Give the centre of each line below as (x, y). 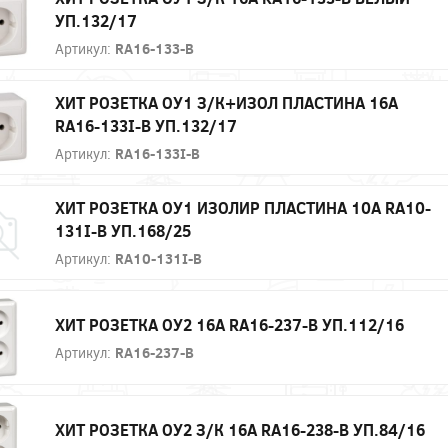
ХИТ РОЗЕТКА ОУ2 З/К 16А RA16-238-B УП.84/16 (240, 429)
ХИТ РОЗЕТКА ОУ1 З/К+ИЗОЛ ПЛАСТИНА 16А (226, 103)
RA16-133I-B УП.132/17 (146, 126)
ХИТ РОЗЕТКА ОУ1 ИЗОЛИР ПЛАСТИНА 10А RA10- (243, 208)
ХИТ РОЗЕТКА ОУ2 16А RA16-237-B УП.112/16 (229, 324)
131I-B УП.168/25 (123, 231)
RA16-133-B (154, 49)
